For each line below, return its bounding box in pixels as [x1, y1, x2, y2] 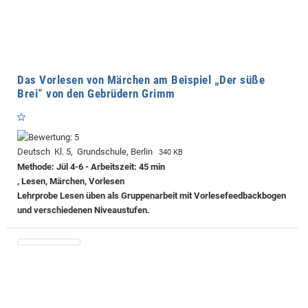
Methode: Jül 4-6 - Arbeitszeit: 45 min [17, 161, 165, 172]
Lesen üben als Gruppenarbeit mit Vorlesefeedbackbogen [58, 190, 286, 201]
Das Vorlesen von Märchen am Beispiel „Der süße [17, 72, 265, 87]
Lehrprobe [17, 190, 58, 201]
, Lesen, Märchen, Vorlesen [17, 175, 124, 186]
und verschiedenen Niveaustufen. [17, 204, 150, 215]
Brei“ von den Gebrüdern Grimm [17, 86, 175, 100]
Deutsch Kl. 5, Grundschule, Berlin [17, 146, 157, 157]
